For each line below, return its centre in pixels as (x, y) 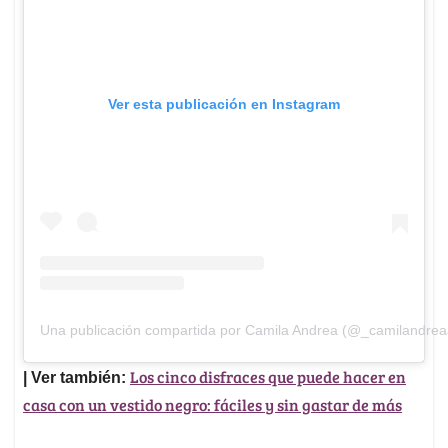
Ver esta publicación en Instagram (224, 103)
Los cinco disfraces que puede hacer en (268, 377)
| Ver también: (76, 378)
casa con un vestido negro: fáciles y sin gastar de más (212, 405)
